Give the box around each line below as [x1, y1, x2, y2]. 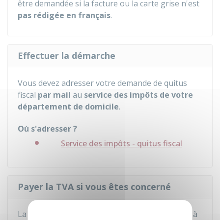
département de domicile [18, 101, 119, 112]
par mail [38, 89, 73, 100]
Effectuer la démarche [18, 50, 115, 61]
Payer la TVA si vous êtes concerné [18, 181, 171, 192]
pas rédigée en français [18, 10, 110, 21]
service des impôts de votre [84, 89, 193, 100]
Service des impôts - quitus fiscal [61, 138, 182, 149]
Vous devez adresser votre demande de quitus [18, 78, 187, 88]
